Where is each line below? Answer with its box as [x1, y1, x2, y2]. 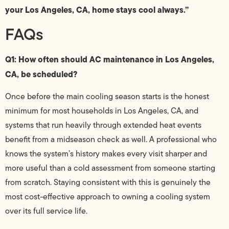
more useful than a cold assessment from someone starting [5, 162, 215, 174]
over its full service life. [5, 204, 87, 217]
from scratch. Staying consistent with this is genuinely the [5, 176, 211, 188]
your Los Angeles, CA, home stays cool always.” [5, 3, 189, 16]
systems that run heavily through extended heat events [5, 119, 201, 131]
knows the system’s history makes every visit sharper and [5, 147, 207, 159]
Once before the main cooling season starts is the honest [5, 90, 209, 102]
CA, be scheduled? [5, 68, 77, 81]
